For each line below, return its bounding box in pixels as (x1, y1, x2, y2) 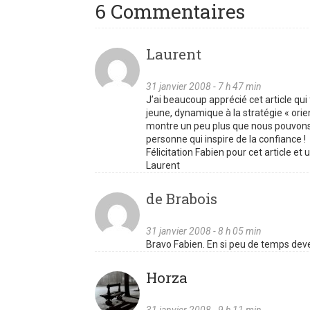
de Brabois (146, 188, 217, 208)
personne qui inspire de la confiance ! (146, 133, 306, 145)
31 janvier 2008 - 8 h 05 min (146, 225, 262, 237)
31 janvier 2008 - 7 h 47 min (146, 80, 262, 92)
